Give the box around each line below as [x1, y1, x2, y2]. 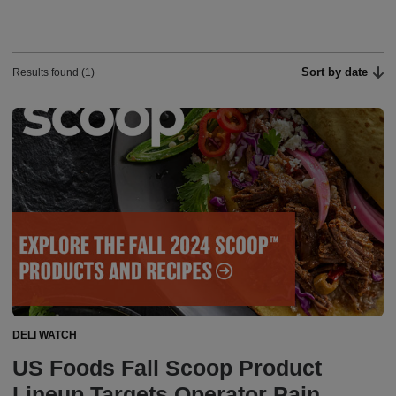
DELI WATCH [12, 329, 77, 342]
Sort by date [301, 65, 369, 79]
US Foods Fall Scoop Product [12, 355, 322, 381]
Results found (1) [12, 66, 95, 79]
